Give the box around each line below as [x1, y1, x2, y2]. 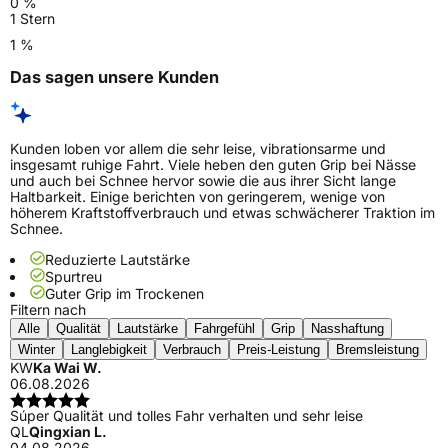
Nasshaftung [311, 321, 384, 337]
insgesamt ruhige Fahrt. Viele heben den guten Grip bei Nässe [10, 156, 416, 174]
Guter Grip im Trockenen [45, 285, 204, 303]
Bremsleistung [336, 342, 419, 358]
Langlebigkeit [71, 342, 147, 358]
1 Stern [10, 9, 55, 27]
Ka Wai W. [33, 359, 102, 377]
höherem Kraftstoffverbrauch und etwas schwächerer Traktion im [10, 204, 435, 222]
